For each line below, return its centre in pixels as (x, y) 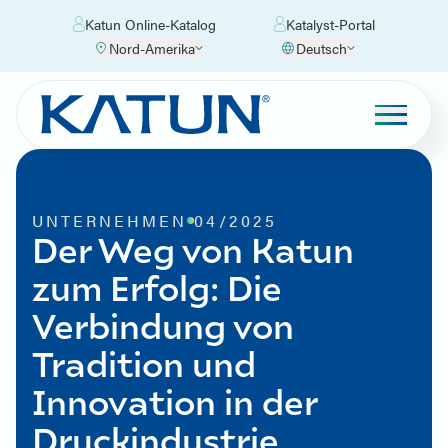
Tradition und (144, 362)
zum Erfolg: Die (157, 286)
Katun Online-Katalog (151, 23)
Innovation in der (174, 400)
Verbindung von (163, 324)
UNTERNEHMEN (110, 220)
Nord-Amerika (152, 47)
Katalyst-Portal (330, 23)
